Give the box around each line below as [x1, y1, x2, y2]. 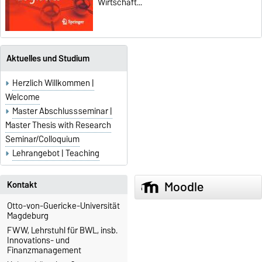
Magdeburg [7, 209, 49, 223]
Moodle [164, 175, 204, 198]
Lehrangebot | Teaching [12, 146, 100, 160]
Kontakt [7, 177, 37, 192]
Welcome [5, 89, 40, 104]
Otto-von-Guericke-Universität [7, 199, 120, 213]
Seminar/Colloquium [5, 132, 80, 146]
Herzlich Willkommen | [12, 75, 95, 90]
